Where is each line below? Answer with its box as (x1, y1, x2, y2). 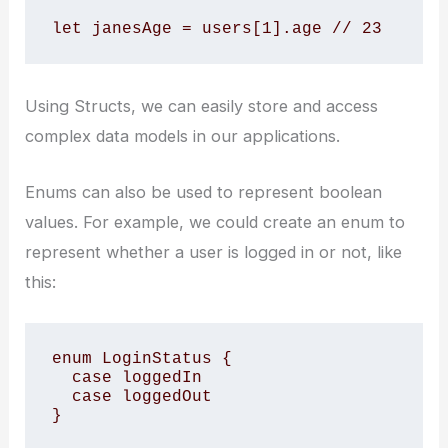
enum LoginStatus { (51, 349, 232, 369)
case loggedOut (51, 387, 72, 407)
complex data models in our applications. (25, 125, 341, 146)
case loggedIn (51, 368, 72, 388)
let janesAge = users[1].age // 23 (51, 19, 382, 39)
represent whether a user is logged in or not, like (25, 241, 403, 262)
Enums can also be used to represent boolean (25, 181, 383, 202)
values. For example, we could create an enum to (25, 211, 406, 232)
